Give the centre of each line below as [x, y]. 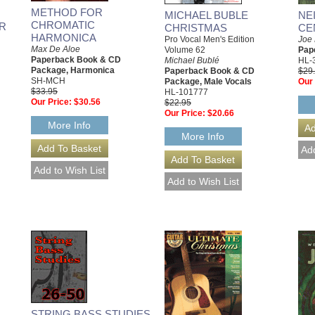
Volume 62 [185, 50]
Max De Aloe [56, 50]
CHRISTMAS [196, 28]
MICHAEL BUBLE [206, 15]
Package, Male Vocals [208, 82]
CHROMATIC [63, 25]
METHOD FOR [67, 13]
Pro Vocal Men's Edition [210, 40]
